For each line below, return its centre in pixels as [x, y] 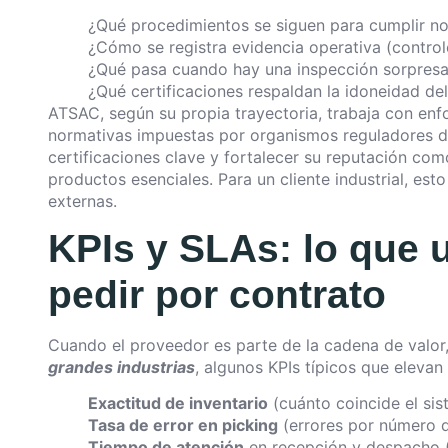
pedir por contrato [217, 295]
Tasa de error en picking [183, 425]
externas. [82, 200]
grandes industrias [121, 367]
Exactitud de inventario [178, 403]
